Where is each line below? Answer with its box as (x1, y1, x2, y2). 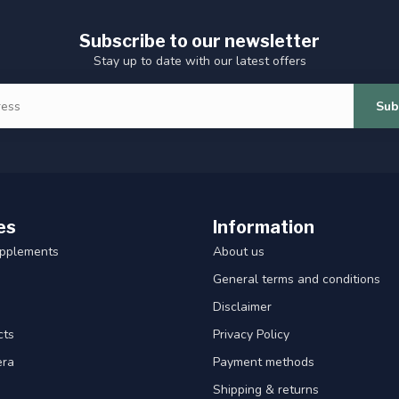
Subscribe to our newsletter (79, 30, 320, 53)
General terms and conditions (213, 271, 380, 289)
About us (213, 243, 265, 261)
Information (213, 216, 314, 239)
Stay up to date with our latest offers (93, 53, 306, 70)
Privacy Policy (213, 326, 289, 344)
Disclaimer (213, 298, 272, 316)
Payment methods (213, 354, 314, 371)
